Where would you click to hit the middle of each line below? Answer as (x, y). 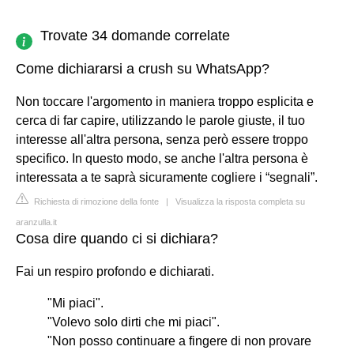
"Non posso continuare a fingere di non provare (179, 341)
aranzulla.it (36, 222)
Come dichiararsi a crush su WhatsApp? (143, 68)
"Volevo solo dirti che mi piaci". (134, 322)
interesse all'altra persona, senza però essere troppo (162, 139)
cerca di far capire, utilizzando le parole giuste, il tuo (160, 120)
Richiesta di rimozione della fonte (95, 201)
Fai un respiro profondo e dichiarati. (115, 271)
